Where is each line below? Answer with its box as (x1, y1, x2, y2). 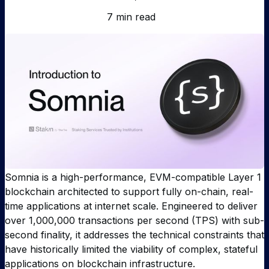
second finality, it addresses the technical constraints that (5, 229, 264, 241)
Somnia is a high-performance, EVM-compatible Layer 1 (5, 171, 261, 184)
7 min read (106, 11, 156, 23)
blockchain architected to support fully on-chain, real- (5, 186, 253, 198)
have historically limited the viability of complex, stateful (5, 243, 258, 256)
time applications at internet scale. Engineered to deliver (5, 200, 258, 213)
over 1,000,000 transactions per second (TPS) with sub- (5, 214, 264, 227)
